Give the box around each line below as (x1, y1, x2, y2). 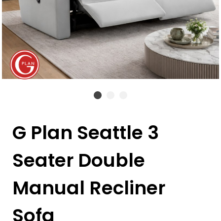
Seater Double (12, 147, 145, 173)
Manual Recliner (12, 175, 165, 201)
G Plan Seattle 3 (12, 120, 159, 146)
